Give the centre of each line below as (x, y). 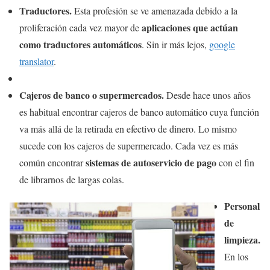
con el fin (237, 162)
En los (236, 256)
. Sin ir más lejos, (175, 44)
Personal (242, 206)
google (222, 44)
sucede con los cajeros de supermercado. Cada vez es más (129, 145)
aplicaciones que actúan (190, 27)
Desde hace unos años (209, 95)
